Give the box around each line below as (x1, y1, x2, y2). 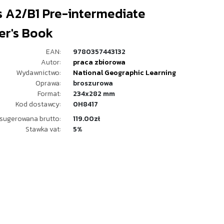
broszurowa (73, 78, 113, 88)
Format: (37, 88, 61, 99)
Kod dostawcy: (15, 99, 61, 109)
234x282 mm (73, 88, 115, 99)
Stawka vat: (25, 124, 61, 134)
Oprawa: (35, 78, 61, 88)
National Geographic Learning (73, 67, 176, 78)
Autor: (41, 57, 61, 67)
